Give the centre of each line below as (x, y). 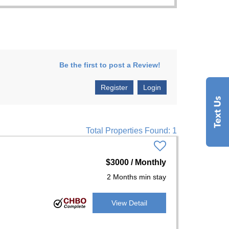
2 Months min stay (136, 177)
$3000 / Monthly (136, 162)
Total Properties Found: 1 (131, 131)
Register (114, 87)
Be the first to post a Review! (110, 65)
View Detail (129, 203)
